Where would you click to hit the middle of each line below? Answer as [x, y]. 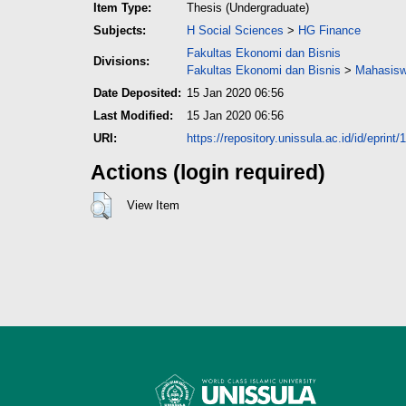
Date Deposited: [137, 92]
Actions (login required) [208, 173]
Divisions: [121, 61]
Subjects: [120, 30]
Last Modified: [133, 115]
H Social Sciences [235, 30]
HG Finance [329, 30]
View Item [153, 205]
